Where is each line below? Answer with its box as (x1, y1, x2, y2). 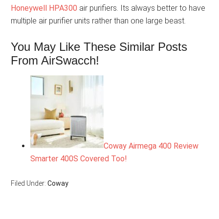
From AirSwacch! (11, 54, 100, 67)
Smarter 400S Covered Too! (30, 154, 128, 164)
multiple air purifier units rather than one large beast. (11, 16, 186, 26)
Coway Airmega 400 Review (104, 141, 199, 151)
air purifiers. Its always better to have (77, 3, 206, 13)
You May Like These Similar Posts (11, 40, 188, 54)
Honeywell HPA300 (11, 3, 78, 13)
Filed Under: (11, 179, 48, 188)
